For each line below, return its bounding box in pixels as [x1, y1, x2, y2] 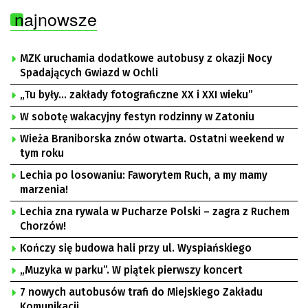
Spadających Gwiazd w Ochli [20, 66, 158, 79]
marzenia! [20, 183, 68, 196]
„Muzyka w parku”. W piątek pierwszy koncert [20, 263, 243, 276]
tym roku [20, 146, 64, 159]
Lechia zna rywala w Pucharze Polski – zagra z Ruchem [20, 205, 289, 218]
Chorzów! [20, 219, 66, 232]
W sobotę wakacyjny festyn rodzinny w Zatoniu [20, 110, 254, 123]
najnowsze [14, 5, 97, 31]
